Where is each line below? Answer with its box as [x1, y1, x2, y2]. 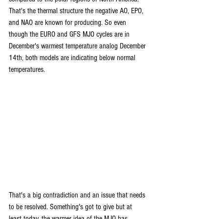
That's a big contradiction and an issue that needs [9, 190, 147, 199]
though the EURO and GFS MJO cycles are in [9, 29, 131, 39]
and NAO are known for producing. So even [9, 18, 128, 27]
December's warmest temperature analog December [9, 41, 148, 50]
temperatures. [9, 65, 47, 74]
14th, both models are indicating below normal [9, 53, 137, 62]
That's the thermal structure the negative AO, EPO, [9, 6, 145, 15]
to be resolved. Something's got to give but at [9, 202, 134, 211]
